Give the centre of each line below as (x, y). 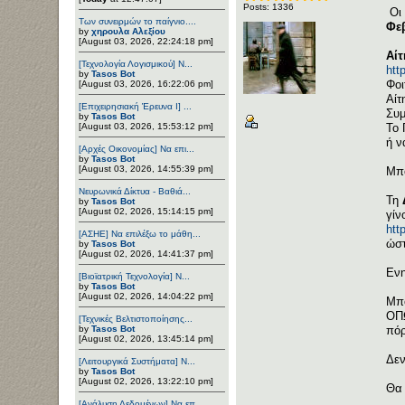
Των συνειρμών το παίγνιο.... (137, 21)
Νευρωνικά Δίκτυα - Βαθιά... (135, 191)
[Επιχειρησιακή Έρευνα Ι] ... (135, 106)
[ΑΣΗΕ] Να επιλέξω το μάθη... (140, 233)
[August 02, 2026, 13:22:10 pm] (146, 381)
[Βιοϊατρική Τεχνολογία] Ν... (134, 276)
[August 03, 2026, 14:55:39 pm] (146, 168)
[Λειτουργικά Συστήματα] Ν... (137, 361)
